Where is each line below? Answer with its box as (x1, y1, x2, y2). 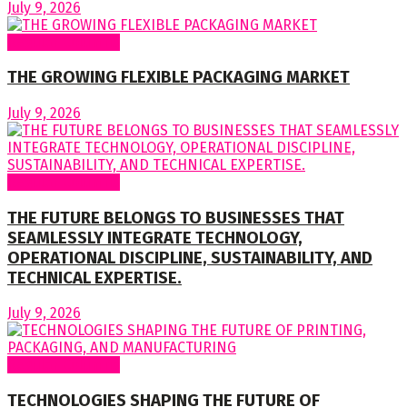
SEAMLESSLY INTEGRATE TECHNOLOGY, (7, 227, 303, 248)
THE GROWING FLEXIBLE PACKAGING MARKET (7, 67, 350, 88)
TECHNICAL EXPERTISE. (7, 267, 182, 288)
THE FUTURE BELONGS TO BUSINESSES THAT (7, 207, 344, 228)
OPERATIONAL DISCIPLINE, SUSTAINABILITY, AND (7, 247, 372, 268)
